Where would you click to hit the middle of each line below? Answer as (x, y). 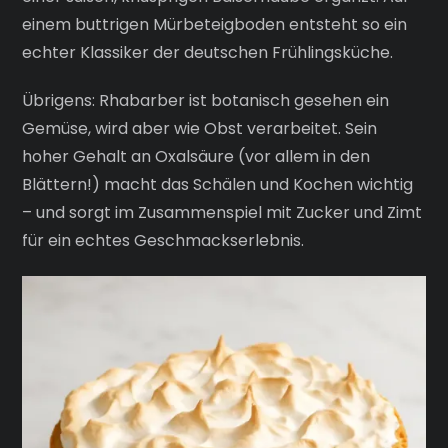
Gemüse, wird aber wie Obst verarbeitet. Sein (200, 129)
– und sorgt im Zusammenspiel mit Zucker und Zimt (222, 213)
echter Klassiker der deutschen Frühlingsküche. (208, 52)
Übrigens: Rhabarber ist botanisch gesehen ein (206, 101)
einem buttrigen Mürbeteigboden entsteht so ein (215, 24)
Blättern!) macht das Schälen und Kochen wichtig (218, 185)
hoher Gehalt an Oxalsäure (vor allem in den (196, 157)
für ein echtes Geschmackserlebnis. (163, 241)
